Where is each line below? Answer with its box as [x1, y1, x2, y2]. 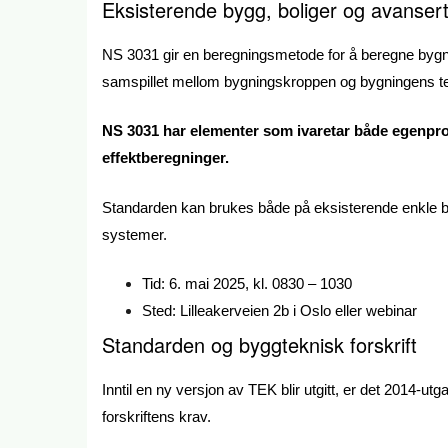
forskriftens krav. [102, 408, 211, 426]
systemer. [102, 225, 167, 243]
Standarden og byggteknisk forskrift [102, 330, 417, 360]
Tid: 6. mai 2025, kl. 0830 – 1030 [142, 275, 352, 293]
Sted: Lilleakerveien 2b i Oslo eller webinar [142, 302, 417, 320]
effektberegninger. [102, 149, 229, 167]
